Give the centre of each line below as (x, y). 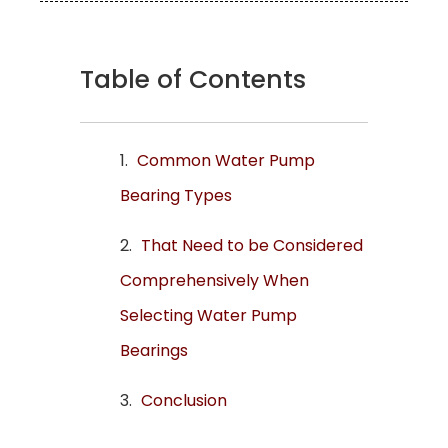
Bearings (154, 351)
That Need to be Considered (252, 246)
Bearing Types (176, 196)
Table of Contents (193, 80)
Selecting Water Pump (208, 316)
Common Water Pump (226, 161)
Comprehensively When (214, 281)
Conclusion (184, 401)
